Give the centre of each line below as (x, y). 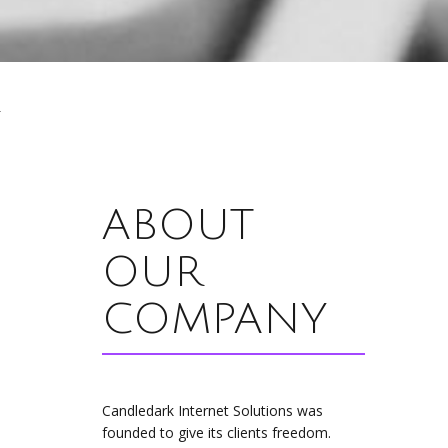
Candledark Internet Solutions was (212, 410)
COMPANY (214, 319)
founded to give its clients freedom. (216, 432)
